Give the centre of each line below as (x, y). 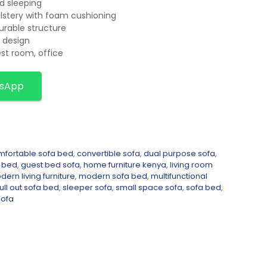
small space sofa (149, 188)
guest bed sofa (50, 165)
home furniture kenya (125, 165)
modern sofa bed (113, 176)
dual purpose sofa (179, 154)
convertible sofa (108, 154)
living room (191, 165)
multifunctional (179, 176)
